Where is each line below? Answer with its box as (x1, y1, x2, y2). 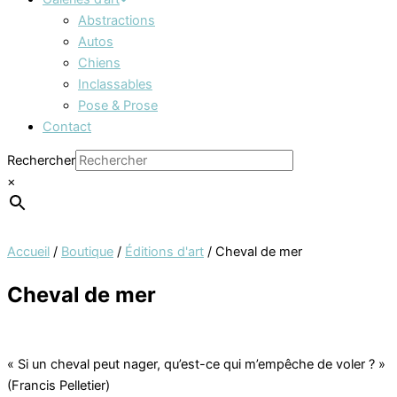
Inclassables (78, 75, 152, 92)
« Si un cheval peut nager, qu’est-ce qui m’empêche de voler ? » (7, 356, 385, 373)
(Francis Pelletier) (7, 378, 110, 394)
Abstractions (78, 12, 155, 28)
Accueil (7, 244, 50, 261)
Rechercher (7, 152, 75, 169)
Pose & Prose (78, 97, 158, 113)
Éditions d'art (125, 244, 204, 261)
